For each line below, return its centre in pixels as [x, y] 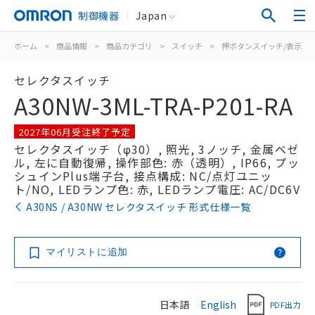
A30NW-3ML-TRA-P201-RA [154, 105]
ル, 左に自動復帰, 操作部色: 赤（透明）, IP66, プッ [157, 162]
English [218, 304]
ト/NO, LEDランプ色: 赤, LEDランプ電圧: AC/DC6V [157, 189]
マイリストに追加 [87, 252]
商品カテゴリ [129, 46]
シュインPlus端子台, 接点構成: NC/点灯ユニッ [143, 176]
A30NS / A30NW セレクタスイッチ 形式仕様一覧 [139, 207]
